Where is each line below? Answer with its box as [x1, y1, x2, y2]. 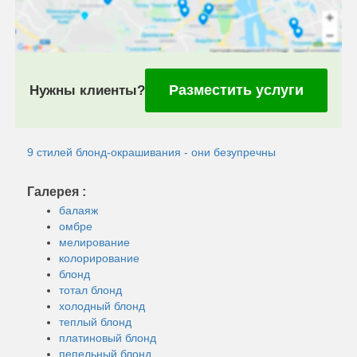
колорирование [59, 251, 139, 265]
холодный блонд [59, 299, 145, 312]
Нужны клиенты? [29, 82, 145, 98]
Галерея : [27, 184, 86, 198]
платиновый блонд [59, 331, 156, 344]
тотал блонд [59, 283, 122, 296]
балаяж [59, 203, 98, 217]
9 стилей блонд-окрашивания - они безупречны [27, 145, 276, 159]
